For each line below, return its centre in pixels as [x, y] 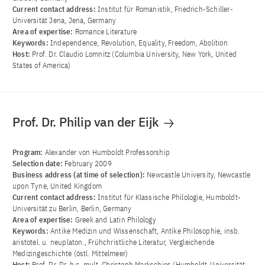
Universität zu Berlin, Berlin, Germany [72, 209]
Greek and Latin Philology [115, 220]
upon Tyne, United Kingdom [57, 186]
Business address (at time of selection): [80, 175]
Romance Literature [106, 32]
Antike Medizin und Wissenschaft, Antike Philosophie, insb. [145, 231]
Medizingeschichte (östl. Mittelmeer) [70, 254]
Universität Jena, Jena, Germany [64, 21]
